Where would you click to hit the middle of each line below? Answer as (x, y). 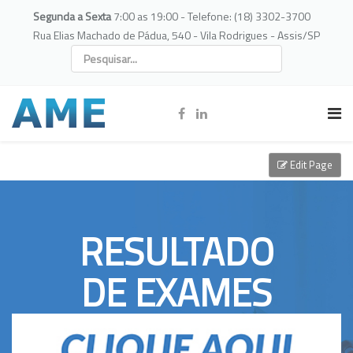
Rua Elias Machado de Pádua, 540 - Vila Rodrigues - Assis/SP (176, 35)
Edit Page (310, 165)
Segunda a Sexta (73, 16)
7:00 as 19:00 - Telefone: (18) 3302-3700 (212, 16)
